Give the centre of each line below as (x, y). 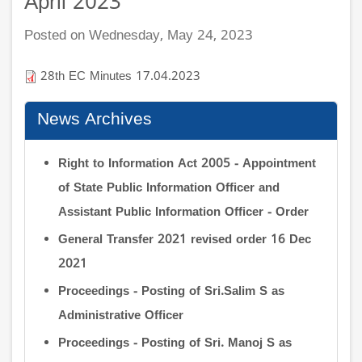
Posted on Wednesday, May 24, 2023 (139, 37)
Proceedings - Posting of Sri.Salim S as (171, 293)
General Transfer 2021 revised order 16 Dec (184, 240)
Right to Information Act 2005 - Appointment (187, 164)
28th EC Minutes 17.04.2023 (120, 77)
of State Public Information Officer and (168, 188)
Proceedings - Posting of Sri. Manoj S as (175, 344)
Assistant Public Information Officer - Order (183, 213)
